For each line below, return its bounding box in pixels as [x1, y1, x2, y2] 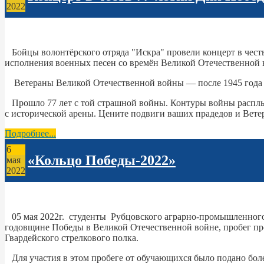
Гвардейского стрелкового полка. [5, 232, 138, 243]
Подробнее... [5, 128, 56, 138]
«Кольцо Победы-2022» [28, 152, 176, 168]
